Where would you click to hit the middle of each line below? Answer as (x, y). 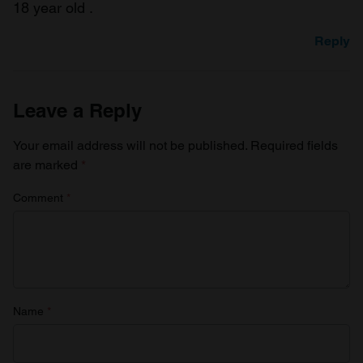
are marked (47, 164)
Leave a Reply (77, 110)
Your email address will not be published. (130, 145)
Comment (40, 197)
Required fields (294, 145)
